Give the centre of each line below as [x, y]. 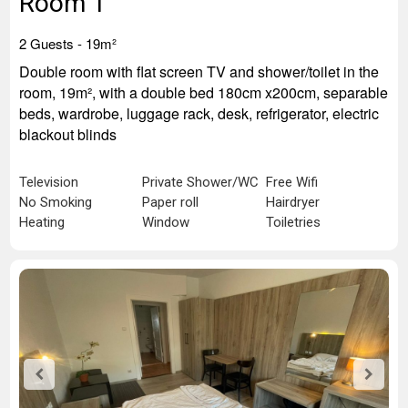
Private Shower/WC [201, 182]
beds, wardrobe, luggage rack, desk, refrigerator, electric [199, 113]
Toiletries [293, 222]
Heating [42, 222]
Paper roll [171, 202]
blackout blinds [68, 134]
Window [166, 222]
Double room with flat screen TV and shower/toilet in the [199, 71]
